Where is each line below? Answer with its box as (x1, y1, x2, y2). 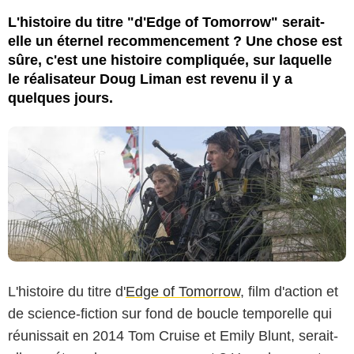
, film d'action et (240, 283, 338, 299)
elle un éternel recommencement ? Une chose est (8, 32, 342, 49)
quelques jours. (8, 89, 113, 106)
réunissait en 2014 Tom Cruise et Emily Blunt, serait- (8, 327, 338, 344)
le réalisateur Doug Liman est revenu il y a (8, 70, 292, 87)
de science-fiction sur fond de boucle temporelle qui (8, 305, 332, 322)
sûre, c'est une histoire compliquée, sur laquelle (8, 51, 332, 68)
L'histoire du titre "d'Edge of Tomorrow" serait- (8, 13, 325, 30)
